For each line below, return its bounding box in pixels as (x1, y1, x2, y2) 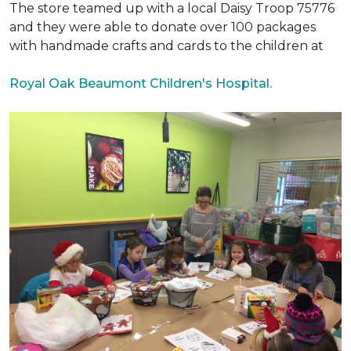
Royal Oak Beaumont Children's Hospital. (9, 76, 272, 91)
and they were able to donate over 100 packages (9, 20, 316, 34)
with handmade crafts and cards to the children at (9, 38, 324, 53)
